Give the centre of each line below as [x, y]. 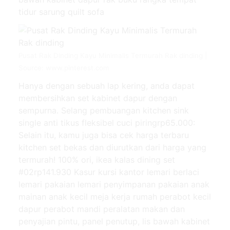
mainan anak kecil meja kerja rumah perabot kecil [115, 196]
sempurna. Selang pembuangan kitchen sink [104, 110]
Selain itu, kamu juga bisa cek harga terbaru [104, 135]
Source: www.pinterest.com [64, 68]
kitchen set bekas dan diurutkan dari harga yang [112, 147]
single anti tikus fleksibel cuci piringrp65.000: [107, 122]
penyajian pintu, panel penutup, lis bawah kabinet [114, 221]
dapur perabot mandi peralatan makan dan [102, 209]
